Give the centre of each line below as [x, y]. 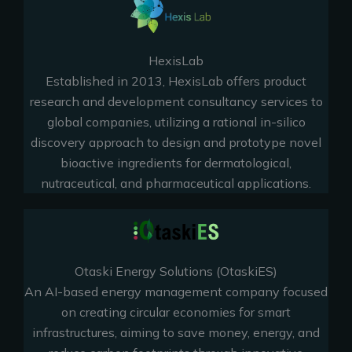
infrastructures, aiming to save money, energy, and [176, 332]
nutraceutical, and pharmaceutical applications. [176, 183]
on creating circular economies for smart [176, 312]
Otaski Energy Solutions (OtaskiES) [176, 271]
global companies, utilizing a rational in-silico [176, 121]
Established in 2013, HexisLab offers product [176, 81]
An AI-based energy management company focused [176, 291]
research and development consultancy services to [176, 101]
